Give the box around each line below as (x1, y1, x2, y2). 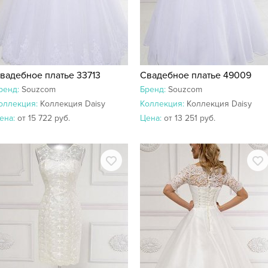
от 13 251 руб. (164, 113, 215, 123)
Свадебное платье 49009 (140, 69, 251, 81)
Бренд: (140, 84, 168, 95)
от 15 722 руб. (17, 113, 70, 123)
